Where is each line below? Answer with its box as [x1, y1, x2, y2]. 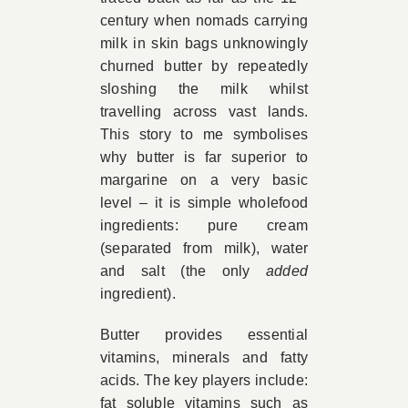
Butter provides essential [99, 327, 309, 343]
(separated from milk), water [99, 240, 309, 257]
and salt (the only [99, 263, 266, 280]
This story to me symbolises [99, 127, 309, 143]
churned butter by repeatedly [99, 58, 309, 75]
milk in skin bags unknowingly [99, 36, 309, 52]
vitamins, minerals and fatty [99, 350, 309, 366]
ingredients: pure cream [99, 218, 309, 234]
